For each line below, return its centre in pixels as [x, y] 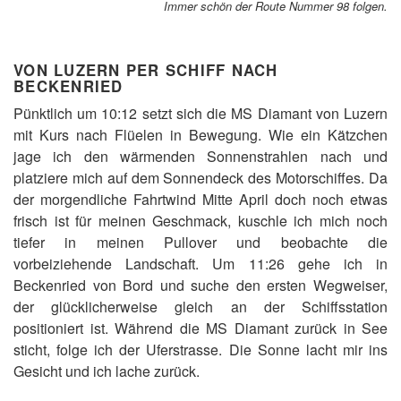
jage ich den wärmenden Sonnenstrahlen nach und [200, 157]
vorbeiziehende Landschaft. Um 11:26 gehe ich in [200, 264]
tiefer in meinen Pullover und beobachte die [200, 243]
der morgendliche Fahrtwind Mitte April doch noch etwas [200, 200]
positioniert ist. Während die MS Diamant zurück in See [200, 328]
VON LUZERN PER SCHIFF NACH [146, 70]
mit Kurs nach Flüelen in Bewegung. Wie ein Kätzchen [200, 135]
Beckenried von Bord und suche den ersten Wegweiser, [200, 286]
